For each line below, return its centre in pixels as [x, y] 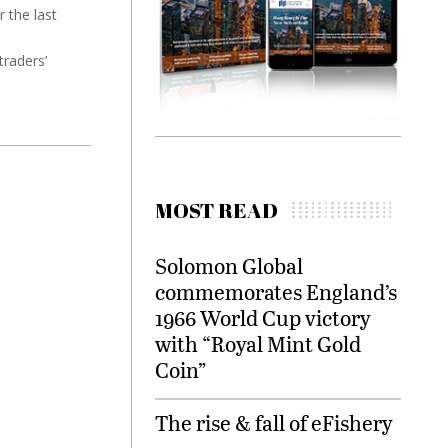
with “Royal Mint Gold [258, 344]
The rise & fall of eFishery [274, 423]
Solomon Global [229, 266]
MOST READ [216, 210]
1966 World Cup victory [263, 318]
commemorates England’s [276, 292]
